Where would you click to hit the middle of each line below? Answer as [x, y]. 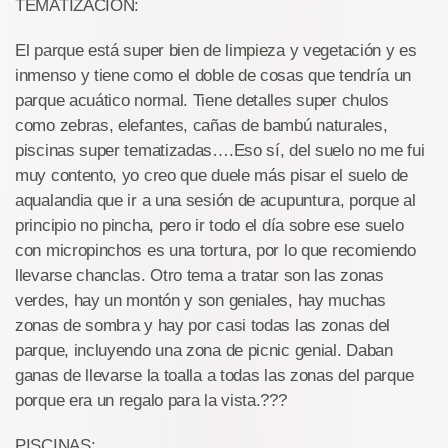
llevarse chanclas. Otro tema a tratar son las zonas [199, 276]
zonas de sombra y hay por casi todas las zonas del [203, 326]
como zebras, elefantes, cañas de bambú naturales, [201, 126]
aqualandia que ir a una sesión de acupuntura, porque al [215, 201]
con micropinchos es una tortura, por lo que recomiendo [215, 251]
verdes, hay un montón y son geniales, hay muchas [200, 301]
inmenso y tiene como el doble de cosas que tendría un [213, 76]
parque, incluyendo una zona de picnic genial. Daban [204, 351]
